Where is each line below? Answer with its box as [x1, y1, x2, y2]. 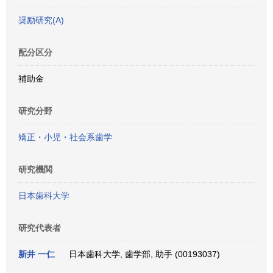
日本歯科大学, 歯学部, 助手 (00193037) [64, 249, 220, 259]
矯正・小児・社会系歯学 [18, 132, 112, 142]
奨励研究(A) [18, 15, 64, 25]
